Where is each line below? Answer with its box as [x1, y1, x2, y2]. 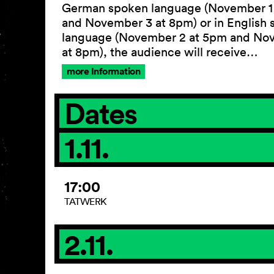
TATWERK [64, 195, 107, 208]
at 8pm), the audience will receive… [62, 45, 258, 60]
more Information [67, 65, 140, 78]
